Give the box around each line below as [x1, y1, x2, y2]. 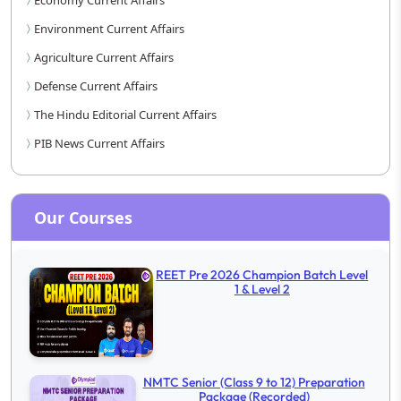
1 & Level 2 [234, 281, 290, 297]
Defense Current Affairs [34, 78, 158, 94]
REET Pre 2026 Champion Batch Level [156, 267, 369, 283]
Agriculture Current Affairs [34, 49, 174, 65]
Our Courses [34, 207, 132, 228]
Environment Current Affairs [34, 21, 184, 37]
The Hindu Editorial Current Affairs [34, 107, 217, 123]
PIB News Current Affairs [34, 135, 165, 151]
